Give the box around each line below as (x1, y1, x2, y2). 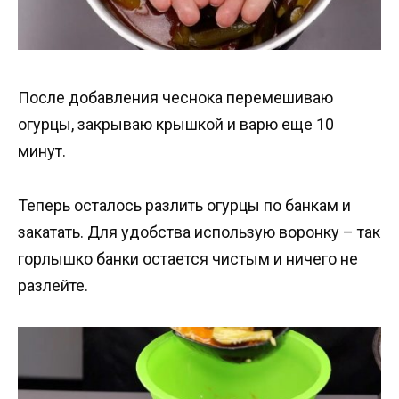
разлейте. (18, 275, 88, 295)
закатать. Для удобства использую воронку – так (18, 222, 380, 241)
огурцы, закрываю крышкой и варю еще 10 (18, 115, 334, 134)
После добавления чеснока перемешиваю (18, 88, 333, 108)
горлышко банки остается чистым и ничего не (18, 248, 358, 268)
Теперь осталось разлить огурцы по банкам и (18, 195, 351, 215)
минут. (18, 142, 66, 161)
